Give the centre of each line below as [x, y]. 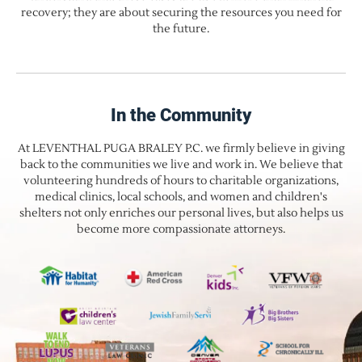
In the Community [181, 115]
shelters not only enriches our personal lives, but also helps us [181, 213]
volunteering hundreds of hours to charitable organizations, [181, 181]
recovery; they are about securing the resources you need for [181, 13]
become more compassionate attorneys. [181, 229]
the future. [181, 29]
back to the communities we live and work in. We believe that [181, 164]
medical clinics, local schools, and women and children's [181, 197]
